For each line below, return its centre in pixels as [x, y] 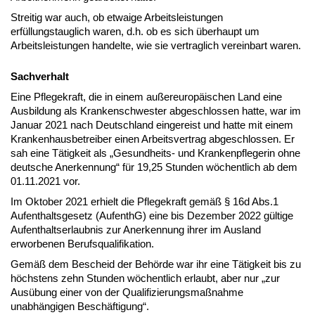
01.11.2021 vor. [45, 181]
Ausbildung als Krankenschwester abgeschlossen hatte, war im [156, 110]
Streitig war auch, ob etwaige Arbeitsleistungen [117, 17]
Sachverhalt [40, 76]
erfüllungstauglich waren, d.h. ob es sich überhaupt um [135, 31]
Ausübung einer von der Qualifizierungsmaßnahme [127, 292]
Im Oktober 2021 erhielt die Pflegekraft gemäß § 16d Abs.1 [144, 201]
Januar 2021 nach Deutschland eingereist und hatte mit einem [152, 124]
